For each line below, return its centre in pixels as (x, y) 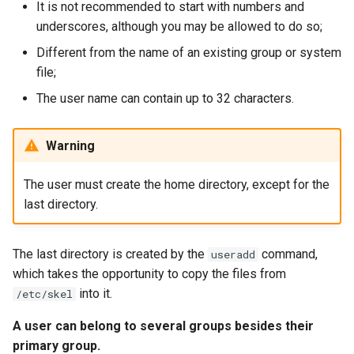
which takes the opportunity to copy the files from (149, 274)
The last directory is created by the (110, 254)
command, (288, 254)
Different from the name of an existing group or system (189, 53)
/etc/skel (44, 294)
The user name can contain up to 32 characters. (165, 98)
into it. (94, 294)
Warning (70, 145)
